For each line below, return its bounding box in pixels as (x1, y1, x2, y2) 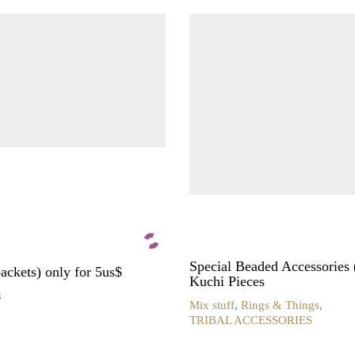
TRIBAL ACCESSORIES (189, 314, 312, 327)
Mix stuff (189, 299, 235, 312)
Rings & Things (241, 299, 319, 312)
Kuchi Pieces (189, 273, 265, 289)
